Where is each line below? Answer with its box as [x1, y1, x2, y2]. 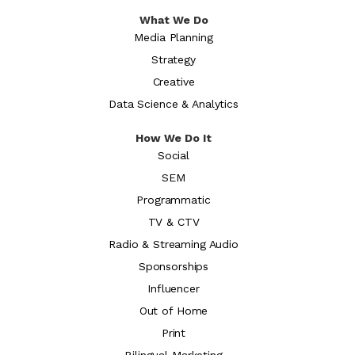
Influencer [147, 281, 200, 295]
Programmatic [136, 193, 211, 206]
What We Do [139, 13, 208, 26]
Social [157, 148, 190, 162]
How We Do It [136, 131, 212, 144]
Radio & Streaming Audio [109, 237, 239, 250]
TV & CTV [147, 215, 200, 228]
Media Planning [134, 30, 213, 44]
